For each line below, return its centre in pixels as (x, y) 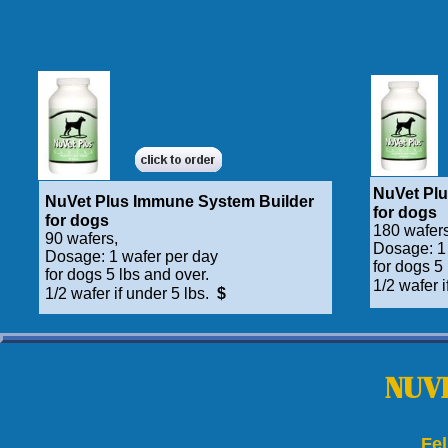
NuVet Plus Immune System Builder (179, 201)
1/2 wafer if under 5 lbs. (129, 293)
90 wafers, (83, 238)
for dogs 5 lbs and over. (129, 274)
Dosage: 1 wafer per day (133, 256)
